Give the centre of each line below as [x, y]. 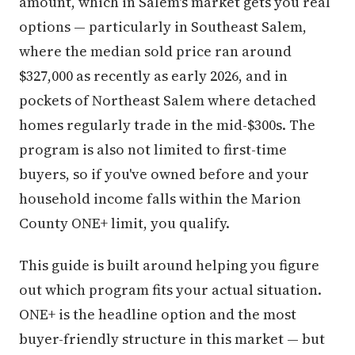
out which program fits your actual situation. [170, 290]
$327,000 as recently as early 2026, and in [153, 76]
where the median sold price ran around [155, 51]
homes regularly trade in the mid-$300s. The [167, 125]
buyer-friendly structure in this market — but [172, 339]
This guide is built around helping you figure [169, 265]
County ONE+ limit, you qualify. [124, 223]
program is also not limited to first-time [153, 149]
